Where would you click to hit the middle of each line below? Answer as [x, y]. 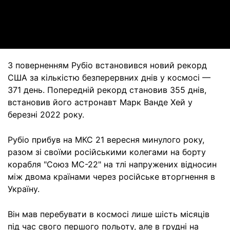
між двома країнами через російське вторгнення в [111, 177]
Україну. [24, 189]
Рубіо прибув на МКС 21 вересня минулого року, [106, 140]
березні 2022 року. [46, 114]
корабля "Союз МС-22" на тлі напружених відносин [112, 164]
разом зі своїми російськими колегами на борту [107, 152]
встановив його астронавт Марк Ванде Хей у [100, 102]
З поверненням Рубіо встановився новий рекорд [107, 65]
